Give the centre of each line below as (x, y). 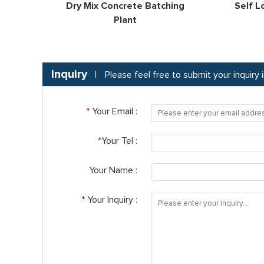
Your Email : (113, 111)
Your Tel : (119, 141)
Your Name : (113, 170)
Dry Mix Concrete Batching (125, 6)
